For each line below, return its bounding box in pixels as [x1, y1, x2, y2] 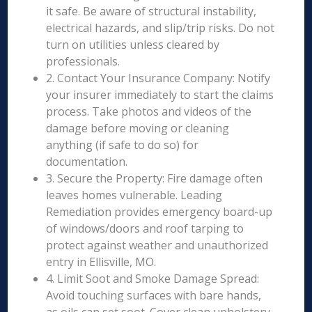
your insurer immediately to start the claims [46, 87, 274, 102]
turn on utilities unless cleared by [46, 37, 220, 52]
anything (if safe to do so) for [46, 137, 199, 153]
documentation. [46, 154, 128, 169]
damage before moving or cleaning [46, 120, 230, 136]
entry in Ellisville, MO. [46, 254, 157, 270]
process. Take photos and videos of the [46, 104, 252, 119]
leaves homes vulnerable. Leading [46, 187, 223, 203]
